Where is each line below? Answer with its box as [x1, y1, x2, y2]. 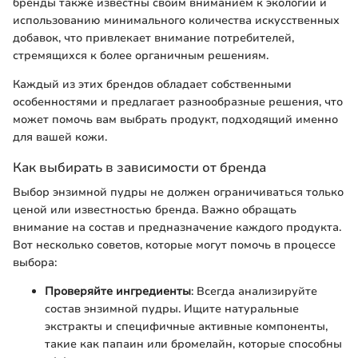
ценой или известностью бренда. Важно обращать [13, 201, 296, 217]
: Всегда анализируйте [191, 283, 317, 299]
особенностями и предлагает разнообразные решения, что [13, 93, 343, 109]
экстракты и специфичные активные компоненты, [45, 318, 328, 334]
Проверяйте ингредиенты [45, 283, 191, 299]
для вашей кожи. [13, 129, 107, 145]
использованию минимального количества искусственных [13, 12, 340, 28]
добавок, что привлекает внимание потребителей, [13, 30, 294, 46]
